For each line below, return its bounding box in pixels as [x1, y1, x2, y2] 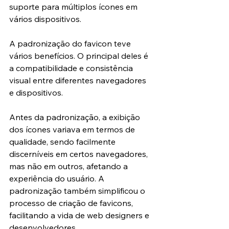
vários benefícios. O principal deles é [9, 51, 150, 61]
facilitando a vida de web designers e [9, 210, 151, 221]
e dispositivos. [9, 87, 65, 98]
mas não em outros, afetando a [9, 161, 130, 172]
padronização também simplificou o [9, 186, 147, 196]
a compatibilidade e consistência [9, 63, 135, 74]
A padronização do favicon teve [9, 38, 133, 49]
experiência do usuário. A [9, 173, 106, 184]
